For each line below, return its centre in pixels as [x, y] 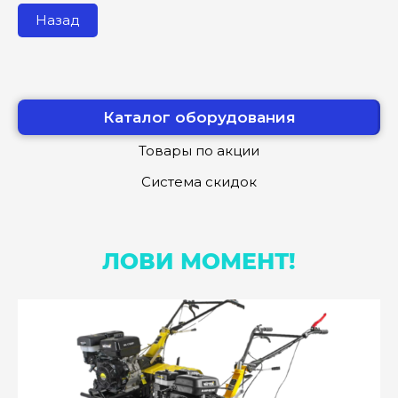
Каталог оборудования [199, 118]
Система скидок [199, 182]
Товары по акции [199, 151]
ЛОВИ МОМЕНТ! [199, 262]
